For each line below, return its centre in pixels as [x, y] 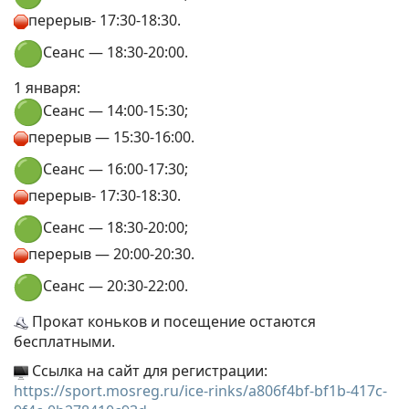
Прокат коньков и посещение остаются [172, 321]
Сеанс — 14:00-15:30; [115, 111]
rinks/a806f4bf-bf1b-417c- [298, 390]
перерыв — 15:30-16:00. [111, 136]
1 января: [47, 87]
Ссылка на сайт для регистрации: [148, 370]
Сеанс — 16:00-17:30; [115, 169]
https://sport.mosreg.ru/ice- [111, 390]
